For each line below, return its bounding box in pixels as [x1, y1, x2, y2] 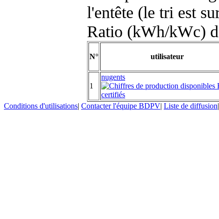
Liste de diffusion [164, 102, 218, 110]
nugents [101, 72, 125, 81]
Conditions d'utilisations [4, 102, 78, 110]
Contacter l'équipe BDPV [81, 102, 160, 110]
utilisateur [151, 52, 184, 61]
